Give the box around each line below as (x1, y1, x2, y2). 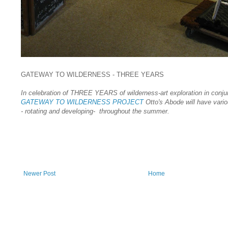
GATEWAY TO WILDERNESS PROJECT (21, 98, 144, 106)
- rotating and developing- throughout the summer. (21, 107, 169, 115)
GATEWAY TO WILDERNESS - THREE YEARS (21, 70, 164, 78)
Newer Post (23, 169, 55, 177)
